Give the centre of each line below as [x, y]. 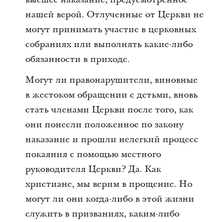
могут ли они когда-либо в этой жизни [110, 199]
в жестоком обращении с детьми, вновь [111, 95]
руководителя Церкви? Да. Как [93, 169]
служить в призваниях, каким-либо [102, 214]
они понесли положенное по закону [104, 125]
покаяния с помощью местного [93, 154]
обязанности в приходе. [77, 59]
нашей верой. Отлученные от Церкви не [114, 15]
